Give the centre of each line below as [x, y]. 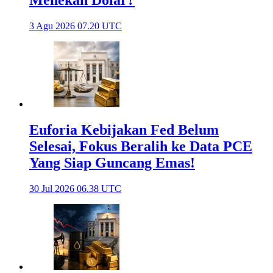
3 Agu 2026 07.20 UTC [76, 26]
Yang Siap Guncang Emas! [112, 162]
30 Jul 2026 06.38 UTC [75, 188]
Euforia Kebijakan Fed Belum [124, 129]
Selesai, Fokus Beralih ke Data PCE [141, 146]
